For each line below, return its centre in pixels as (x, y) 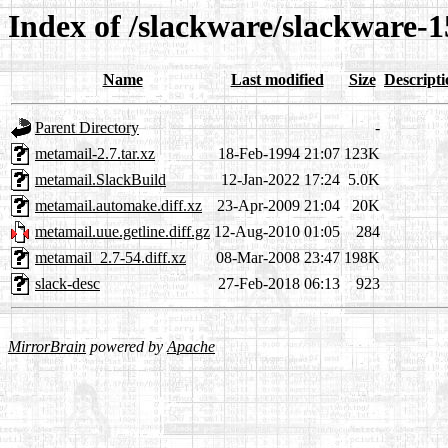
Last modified (277, 80)
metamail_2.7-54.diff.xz (110, 258)
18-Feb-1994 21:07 (279, 154)
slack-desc (67, 284)
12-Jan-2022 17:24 (280, 180)
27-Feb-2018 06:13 (279, 284)
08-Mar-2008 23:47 (278, 258)
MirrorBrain (47, 347)
